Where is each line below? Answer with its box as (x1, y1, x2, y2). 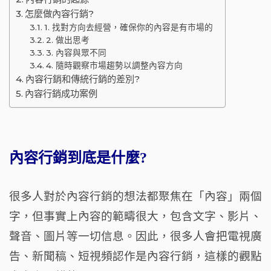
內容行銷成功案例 (25, 87, 98, 99)
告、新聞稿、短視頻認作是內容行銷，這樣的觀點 (9, 249, 262, 263)
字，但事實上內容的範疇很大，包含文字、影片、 (9, 209, 262, 223)
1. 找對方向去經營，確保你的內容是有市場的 (44, 22, 213, 32)
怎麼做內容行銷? (25, 7, 94, 19)
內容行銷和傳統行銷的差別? (25, 73, 140, 85)
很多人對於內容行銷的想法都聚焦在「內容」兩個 (9, 189, 262, 203)
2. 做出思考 (45, 34, 90, 45)
